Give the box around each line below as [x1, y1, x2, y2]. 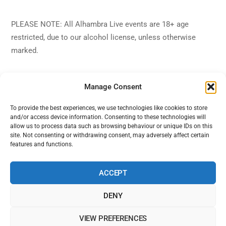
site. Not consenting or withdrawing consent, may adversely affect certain [10, 132, 209, 139]
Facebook [31, 145, 64, 154]
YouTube [31, 165, 61, 174]
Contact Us [124, 197, 159, 206]
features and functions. [10, 141, 73, 148]
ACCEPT [98, 168, 128, 178]
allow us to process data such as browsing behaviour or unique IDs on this [10, 123, 212, 130]
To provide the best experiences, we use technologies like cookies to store [10, 104, 207, 111]
